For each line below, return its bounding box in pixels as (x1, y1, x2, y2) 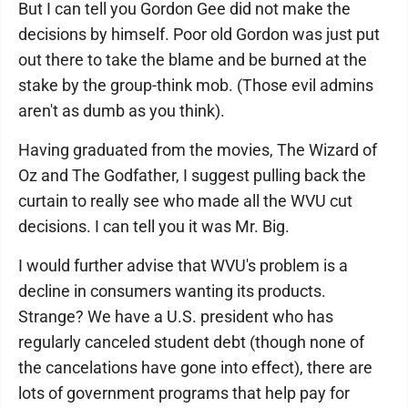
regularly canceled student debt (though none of (18, 332, 364, 352)
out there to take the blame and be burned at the (18, 50, 367, 70)
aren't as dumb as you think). (18, 101, 225, 121)
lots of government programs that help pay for (18, 383, 350, 403)
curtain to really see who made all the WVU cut (18, 191, 352, 211)
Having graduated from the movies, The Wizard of (18, 140, 377, 160)
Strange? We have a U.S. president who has (18, 307, 333, 327)
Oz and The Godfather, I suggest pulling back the (18, 166, 366, 186)
